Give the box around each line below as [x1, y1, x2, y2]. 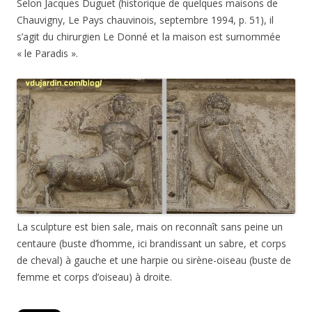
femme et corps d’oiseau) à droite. [17, 270, 172, 283]
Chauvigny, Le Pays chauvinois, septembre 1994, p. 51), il [17, 13, 274, 27]
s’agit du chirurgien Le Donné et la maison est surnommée [17, 30, 281, 44]
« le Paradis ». [17, 47, 78, 61]
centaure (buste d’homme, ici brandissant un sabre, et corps [17, 236, 286, 250]
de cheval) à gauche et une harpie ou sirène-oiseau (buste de [17, 253, 291, 267]
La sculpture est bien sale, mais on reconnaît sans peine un [17, 219, 283, 233]
